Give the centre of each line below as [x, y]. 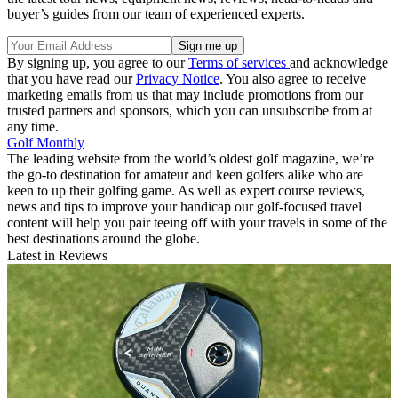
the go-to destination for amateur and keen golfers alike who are [185, 175]
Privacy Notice [178, 79]
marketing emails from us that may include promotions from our [185, 95]
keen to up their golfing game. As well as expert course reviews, [186, 191]
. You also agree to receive [293, 79]
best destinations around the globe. [103, 239]
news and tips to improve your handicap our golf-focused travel [184, 207]
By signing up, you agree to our [98, 63]
